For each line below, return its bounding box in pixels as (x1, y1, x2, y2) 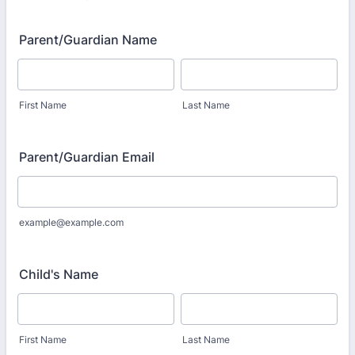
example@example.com (19, 216, 124, 228)
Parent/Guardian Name (19, 32, 157, 48)
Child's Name (19, 266, 98, 282)
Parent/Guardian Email (19, 149, 155, 165)
